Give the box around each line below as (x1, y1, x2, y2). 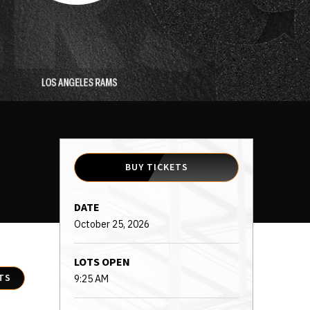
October (74, 217, 112, 230)
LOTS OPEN (74, 255, 130, 270)
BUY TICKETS (125, 161, 188, 174)
